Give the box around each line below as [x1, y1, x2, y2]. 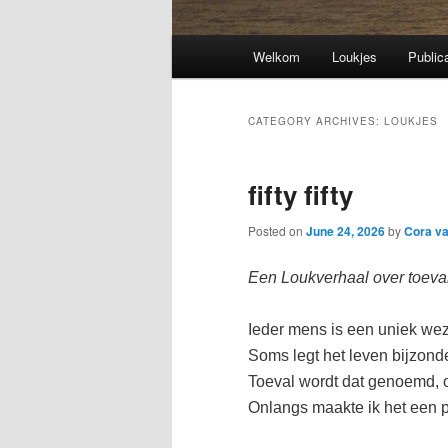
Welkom [253, 47, 301, 67]
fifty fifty [248, 176, 353, 214]
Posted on [248, 222, 306, 240]
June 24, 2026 [306, 222, 385, 241]
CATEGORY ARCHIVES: [248, 114, 384, 129]
